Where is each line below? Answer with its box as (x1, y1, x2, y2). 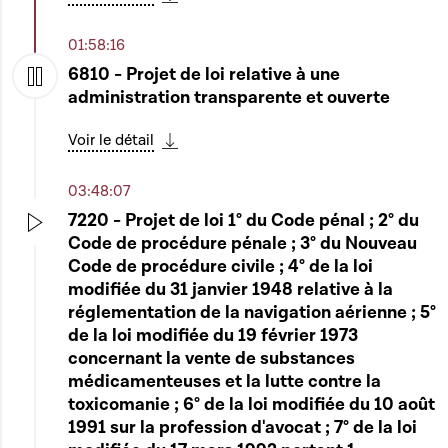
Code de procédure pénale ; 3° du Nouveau (68, 232, 417, 255)
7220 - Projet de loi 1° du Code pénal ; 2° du (68, 209, 419, 232)
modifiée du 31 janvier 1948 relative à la (68, 278, 393, 301)
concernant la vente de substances (68, 347, 355, 370)
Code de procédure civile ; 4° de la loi (68, 255, 373, 278)
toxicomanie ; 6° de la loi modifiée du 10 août (68, 393, 435, 416)
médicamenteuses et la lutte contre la (68, 370, 381, 393)
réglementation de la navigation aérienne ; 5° (68, 301, 436, 324)
